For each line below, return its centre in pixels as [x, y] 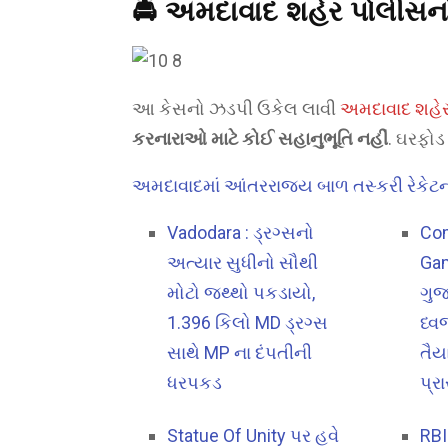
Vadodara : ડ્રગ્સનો [240, 233]
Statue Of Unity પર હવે [253, 435]
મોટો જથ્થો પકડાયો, [241, 293]
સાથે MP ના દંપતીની [239, 353]
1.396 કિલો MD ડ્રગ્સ [247, 323]
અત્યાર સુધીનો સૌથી [242, 263]
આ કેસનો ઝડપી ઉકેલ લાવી [236, 109]
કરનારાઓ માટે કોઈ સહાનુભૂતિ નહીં [260, 139]
